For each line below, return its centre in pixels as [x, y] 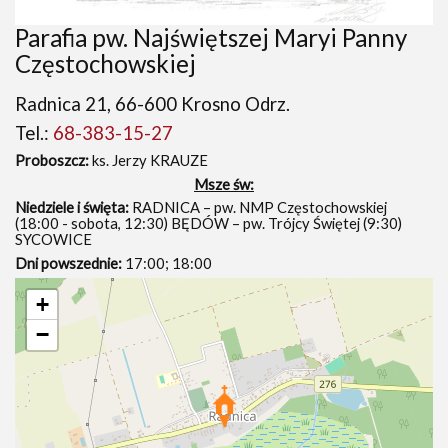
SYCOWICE [53, 239]
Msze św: [224, 183]
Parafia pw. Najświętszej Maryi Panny [211, 37]
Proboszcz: [52, 160]
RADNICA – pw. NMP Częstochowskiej [258, 207]
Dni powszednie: [68, 262]
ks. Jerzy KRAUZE [148, 160]
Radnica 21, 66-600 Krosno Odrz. [152, 103]
